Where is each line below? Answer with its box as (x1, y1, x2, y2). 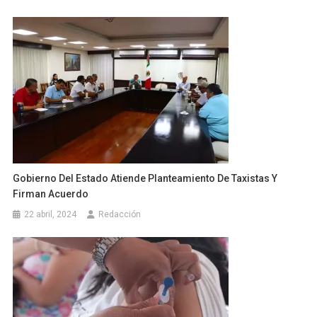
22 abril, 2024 (24, 209, 77, 219)
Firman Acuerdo (13, 188, 89, 200)
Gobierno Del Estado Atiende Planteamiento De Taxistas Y (13, 172, 278, 184)
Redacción (98, 209, 142, 219)
